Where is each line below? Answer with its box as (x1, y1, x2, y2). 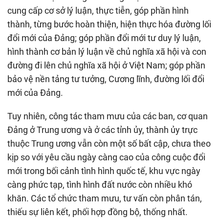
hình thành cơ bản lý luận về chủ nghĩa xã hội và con (7, 46, 206, 57)
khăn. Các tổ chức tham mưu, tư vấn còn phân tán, (7, 193, 202, 204)
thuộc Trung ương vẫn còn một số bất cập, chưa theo (7, 138, 211, 149)
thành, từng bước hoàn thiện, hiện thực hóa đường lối (7, 19, 211, 30)
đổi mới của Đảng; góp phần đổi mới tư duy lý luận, (7, 33, 201, 44)
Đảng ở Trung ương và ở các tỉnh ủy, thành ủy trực (7, 125, 197, 135)
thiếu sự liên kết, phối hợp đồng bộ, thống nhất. (7, 207, 188, 218)
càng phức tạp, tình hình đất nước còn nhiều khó (7, 179, 192, 190)
